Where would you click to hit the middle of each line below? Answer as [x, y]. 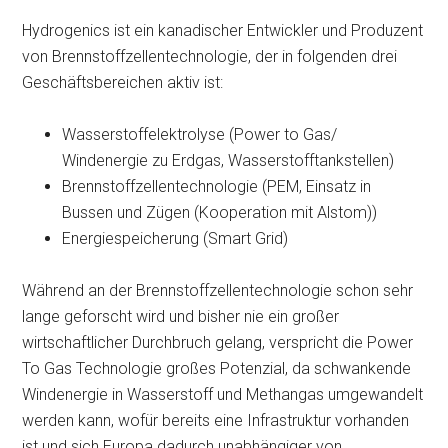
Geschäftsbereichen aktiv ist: [123, 82]
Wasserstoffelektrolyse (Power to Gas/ [200, 134]
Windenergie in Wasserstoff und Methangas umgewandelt [223, 394]
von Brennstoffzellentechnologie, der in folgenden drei [210, 56]
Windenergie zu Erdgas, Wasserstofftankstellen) [228, 160]
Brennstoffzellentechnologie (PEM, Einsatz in [217, 186]
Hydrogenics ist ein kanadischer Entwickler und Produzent [223, 30]
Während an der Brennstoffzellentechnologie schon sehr [218, 290]
